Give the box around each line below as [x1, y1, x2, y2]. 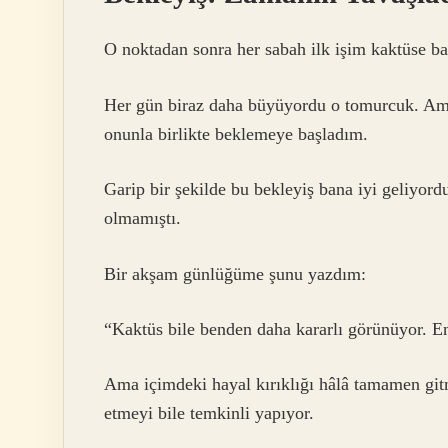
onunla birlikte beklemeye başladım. [104, 123, 368, 144]
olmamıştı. [104, 208, 181, 229]
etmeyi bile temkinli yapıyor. [104, 403, 314, 424]
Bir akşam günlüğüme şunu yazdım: [104, 263, 366, 284]
